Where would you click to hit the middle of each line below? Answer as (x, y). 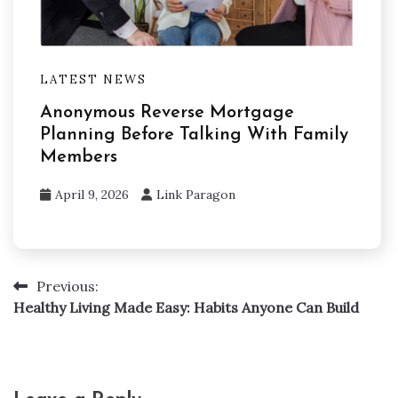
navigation (68, 323)
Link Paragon (196, 195)
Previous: (68, 287)
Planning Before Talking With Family (194, 135)
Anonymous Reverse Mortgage (167, 113)
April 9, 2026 (92, 195)
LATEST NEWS (93, 80)
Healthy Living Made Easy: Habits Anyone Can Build (186, 308)
